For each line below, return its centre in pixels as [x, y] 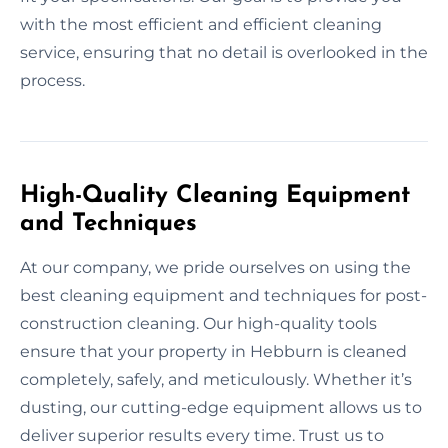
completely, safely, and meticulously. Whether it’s [216, 379]
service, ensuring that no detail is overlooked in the [224, 52]
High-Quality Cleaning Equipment [215, 195]
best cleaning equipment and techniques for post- [223, 295]
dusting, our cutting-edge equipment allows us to [221, 407]
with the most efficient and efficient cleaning [201, 24]
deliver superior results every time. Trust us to [202, 435]
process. [52, 80]
